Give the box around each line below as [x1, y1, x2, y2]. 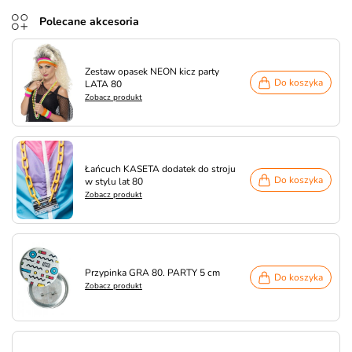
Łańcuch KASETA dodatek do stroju [85, 163, 236, 175]
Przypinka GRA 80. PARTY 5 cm [85, 266, 220, 279]
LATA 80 [85, 78, 122, 90]
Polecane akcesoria [39, 14, 139, 29]
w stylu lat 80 [85, 175, 143, 188]
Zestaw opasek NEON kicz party [85, 65, 219, 78]
